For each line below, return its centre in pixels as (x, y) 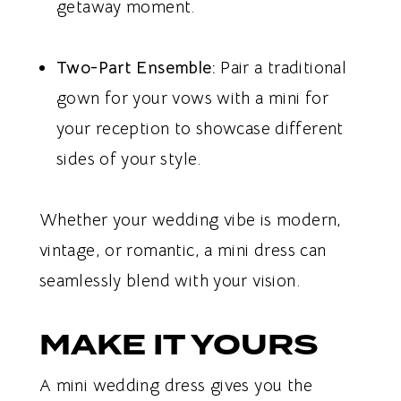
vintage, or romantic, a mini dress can (183, 251)
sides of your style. (129, 160)
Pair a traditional (281, 68)
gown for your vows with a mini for (193, 99)
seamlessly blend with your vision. (170, 282)
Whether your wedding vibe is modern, (190, 221)
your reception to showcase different (200, 129)
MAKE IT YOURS (179, 346)
